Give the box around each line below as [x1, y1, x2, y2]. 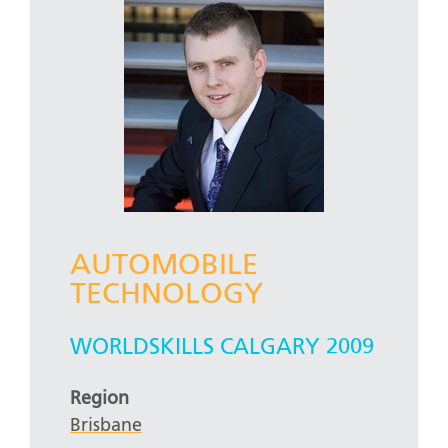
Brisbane [70, 416, 142, 435]
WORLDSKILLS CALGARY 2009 [70, 336, 374, 359]
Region [70, 389, 129, 408]
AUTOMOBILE [70, 252, 258, 282]
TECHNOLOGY [70, 281, 263, 311]
